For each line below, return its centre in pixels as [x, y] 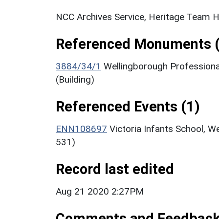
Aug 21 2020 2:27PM [100, 191]
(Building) [75, 79]
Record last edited [115, 169]
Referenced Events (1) [128, 106]
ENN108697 [81, 129]
